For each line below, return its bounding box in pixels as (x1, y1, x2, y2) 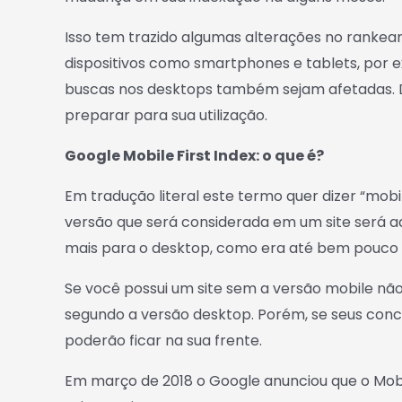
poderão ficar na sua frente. (65, 330, 262, 351)
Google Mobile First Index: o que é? (65, 145, 324, 166)
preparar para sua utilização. (65, 105, 267, 126)
